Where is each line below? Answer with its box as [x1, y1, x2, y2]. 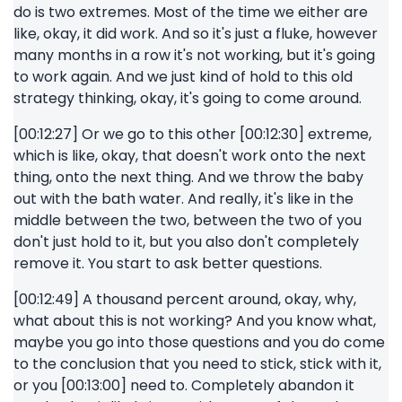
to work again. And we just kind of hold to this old [13, 66, 353, 87]
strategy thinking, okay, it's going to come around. [13, 88, 362, 109]
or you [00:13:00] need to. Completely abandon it [13, 375, 354, 396]
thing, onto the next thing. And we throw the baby [13, 167, 363, 188]
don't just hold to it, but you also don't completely [13, 232, 359, 252]
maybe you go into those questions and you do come [13, 332, 385, 353]
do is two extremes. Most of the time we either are [13, 2, 368, 22]
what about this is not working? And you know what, [13, 310, 376, 331]
